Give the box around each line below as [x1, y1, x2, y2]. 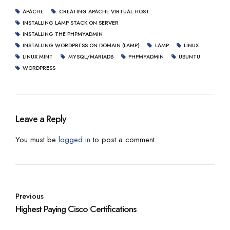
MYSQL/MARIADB [68, 52, 113, 61]
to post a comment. [90, 133, 157, 145]
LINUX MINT [23, 52, 53, 61]
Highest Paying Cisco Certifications [15, 202, 136, 216]
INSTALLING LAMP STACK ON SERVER [23, 18, 119, 27]
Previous [15, 190, 44, 201]
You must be [15, 133, 59, 145]
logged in [59, 133, 90, 145]
